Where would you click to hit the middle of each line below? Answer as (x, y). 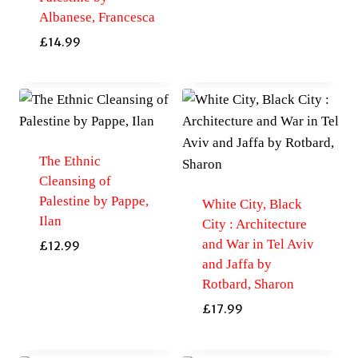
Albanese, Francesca (97, 17)
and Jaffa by (237, 265)
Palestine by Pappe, (93, 201)
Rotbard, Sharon (248, 284)
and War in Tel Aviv (258, 245)
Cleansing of (75, 181)
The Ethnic (70, 161)
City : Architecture (254, 225)
